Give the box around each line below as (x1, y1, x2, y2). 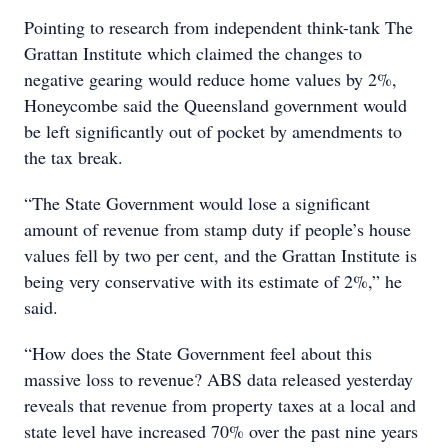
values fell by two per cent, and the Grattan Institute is (24, 243, 417, 267)
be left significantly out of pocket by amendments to (24, 119, 402, 143)
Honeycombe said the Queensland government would (24, 93, 407, 117)
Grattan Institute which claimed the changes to (24, 41, 362, 65)
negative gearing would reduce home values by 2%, (24, 67, 397, 91)
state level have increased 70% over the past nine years (24, 419, 418, 443)
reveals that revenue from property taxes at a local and (24, 393, 416, 417)
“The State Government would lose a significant (24, 191, 370, 215)
